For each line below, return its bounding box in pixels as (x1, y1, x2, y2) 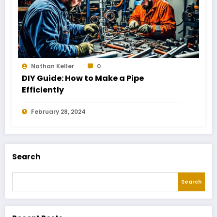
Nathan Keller (31, 62, 74, 70)
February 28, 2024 (31, 107, 86, 116)
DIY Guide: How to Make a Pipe (22, 72, 144, 84)
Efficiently (22, 84, 64, 95)
